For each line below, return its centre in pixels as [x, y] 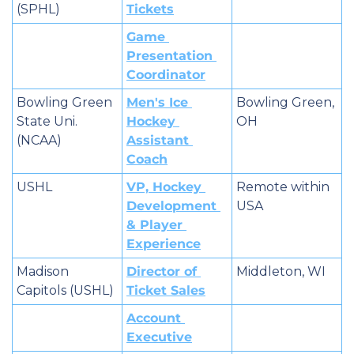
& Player [154, 224]
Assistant [158, 140]
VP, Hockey [164, 186]
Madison [43, 271]
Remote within [283, 186]
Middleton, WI [281, 271]
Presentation [169, 55]
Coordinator [166, 74]
